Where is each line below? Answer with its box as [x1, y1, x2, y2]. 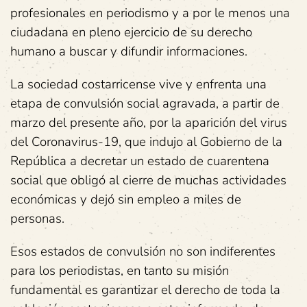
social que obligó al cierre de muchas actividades [10, 171, 286, 189]
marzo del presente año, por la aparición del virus [10, 113, 287, 132]
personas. [10, 209, 64, 228]
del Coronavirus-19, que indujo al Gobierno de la [10, 132, 282, 151]
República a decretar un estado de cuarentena [10, 151, 269, 170]
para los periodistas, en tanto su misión [10, 261, 229, 280]
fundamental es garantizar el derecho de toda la [10, 280, 280, 299]
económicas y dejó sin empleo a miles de [10, 190, 241, 208]
